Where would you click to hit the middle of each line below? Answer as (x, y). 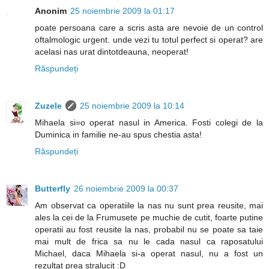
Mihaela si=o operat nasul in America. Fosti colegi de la (149, 123)
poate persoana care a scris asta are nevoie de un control (149, 28)
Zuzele (48, 106)
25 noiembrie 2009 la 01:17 (122, 11)
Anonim (51, 11)
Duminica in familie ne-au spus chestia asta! (118, 135)
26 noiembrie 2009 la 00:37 (126, 189)
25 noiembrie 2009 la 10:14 (132, 106)
